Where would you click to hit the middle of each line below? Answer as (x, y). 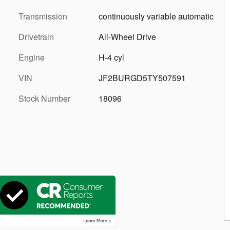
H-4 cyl (111, 57)
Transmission (43, 16)
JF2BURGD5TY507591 (142, 78)
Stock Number (44, 98)
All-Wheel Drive (127, 36)
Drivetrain (36, 36)
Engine (32, 57)
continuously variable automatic (156, 16)
